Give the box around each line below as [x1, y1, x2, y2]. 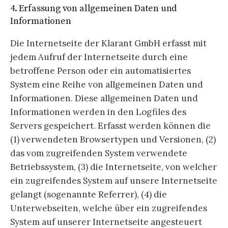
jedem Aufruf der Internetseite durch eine [10, 51, 188, 63]
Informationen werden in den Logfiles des [10, 106, 186, 118]
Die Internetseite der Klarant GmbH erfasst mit [10, 38, 207, 49]
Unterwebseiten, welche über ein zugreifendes [10, 203, 207, 214]
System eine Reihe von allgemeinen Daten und [10, 79, 203, 91]
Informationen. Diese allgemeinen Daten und [10, 93, 198, 104]
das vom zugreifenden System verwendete [10, 148, 187, 159]
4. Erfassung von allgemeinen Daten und [10, 3, 177, 15]
